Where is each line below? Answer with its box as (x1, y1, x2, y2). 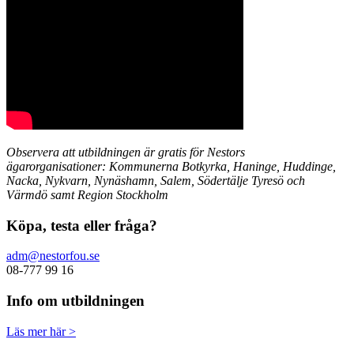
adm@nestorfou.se (6, 249, 100, 263)
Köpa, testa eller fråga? (6, 217, 157, 234)
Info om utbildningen (6, 292, 145, 310)
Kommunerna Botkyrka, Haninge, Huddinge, (109, 159, 336, 173)
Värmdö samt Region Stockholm (6, 187, 168, 201)
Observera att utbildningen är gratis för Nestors (6, 145, 245, 159)
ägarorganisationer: (6, 159, 106, 173)
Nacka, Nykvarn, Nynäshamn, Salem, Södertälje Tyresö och (6, 173, 305, 187)
